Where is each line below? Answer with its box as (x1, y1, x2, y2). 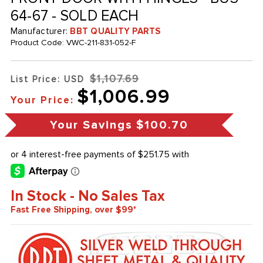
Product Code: (10, 38, 66, 48)
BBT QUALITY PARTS (70, 26, 161, 37)
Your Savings (49, 118, 133, 133)
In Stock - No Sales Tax (10, 187, 165, 205)
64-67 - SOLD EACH (10, 7, 139, 25)
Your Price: (10, 94, 74, 107)
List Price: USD (10, 74, 85, 85)
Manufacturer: (10, 26, 70, 37)
